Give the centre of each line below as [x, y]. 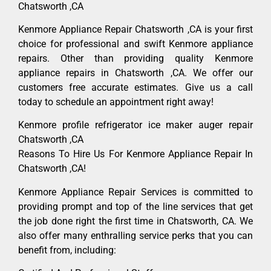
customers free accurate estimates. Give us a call [135, 88]
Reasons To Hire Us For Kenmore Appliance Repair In [135, 154]
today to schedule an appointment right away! [116, 102]
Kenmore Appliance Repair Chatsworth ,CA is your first [135, 30]
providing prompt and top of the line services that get [135, 206]
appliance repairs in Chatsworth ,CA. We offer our [135, 73]
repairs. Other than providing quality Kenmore [135, 59]
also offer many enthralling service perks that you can [135, 235]
